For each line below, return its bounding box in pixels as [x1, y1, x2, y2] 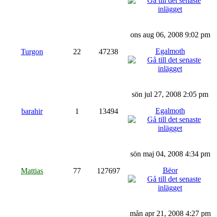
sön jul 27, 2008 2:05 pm [132, 90, 208, 98]
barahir [21, 107, 43, 115]
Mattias [21, 166, 43, 175]
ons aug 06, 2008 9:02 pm [130, 30, 210, 39]
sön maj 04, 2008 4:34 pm [130, 149, 210, 158]
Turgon [21, 47, 43, 56]
